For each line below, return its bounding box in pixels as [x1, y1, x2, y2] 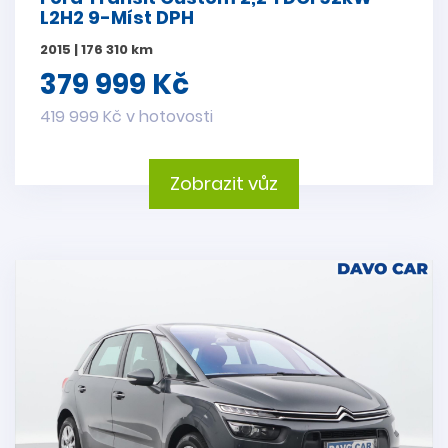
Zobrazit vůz [170, 171, 278, 197]
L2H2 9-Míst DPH [40, 5, 194, 31]
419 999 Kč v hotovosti [40, 105, 213, 129]
